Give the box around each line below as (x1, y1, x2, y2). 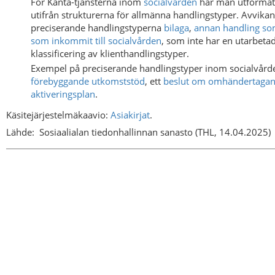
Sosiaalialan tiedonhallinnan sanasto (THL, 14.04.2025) (39, 125, 271, 138)
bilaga (164, 21, 189, 34)
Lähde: (6, 125, 34, 138)
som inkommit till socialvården (31, 34, 161, 47)
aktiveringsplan (31, 87, 95, 100)
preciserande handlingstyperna (31, 21, 164, 34)
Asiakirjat (110, 109, 150, 122)
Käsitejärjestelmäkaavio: (6, 109, 110, 122)
